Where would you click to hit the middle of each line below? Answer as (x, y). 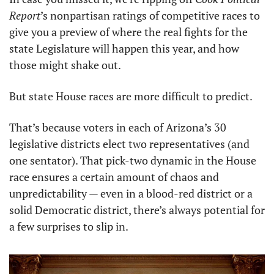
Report (25, 15)
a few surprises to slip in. (70, 226)
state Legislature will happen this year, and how (124, 48)
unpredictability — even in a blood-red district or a (131, 193)
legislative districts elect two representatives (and (129, 144)
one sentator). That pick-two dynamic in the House (133, 160)
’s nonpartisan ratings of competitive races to (150, 15)
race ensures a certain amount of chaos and (114, 177)
